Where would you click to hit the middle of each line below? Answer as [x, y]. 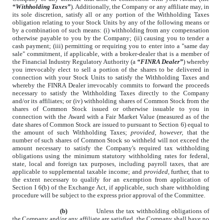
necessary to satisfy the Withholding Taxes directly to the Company [110, 93]
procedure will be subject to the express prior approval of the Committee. [109, 195]
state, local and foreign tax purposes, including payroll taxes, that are [110, 164]
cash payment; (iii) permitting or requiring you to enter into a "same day [110, 46]
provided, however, [159, 132]
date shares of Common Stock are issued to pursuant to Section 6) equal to [110, 124]
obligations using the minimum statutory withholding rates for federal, [110, 156]
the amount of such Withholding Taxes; [71, 132]
